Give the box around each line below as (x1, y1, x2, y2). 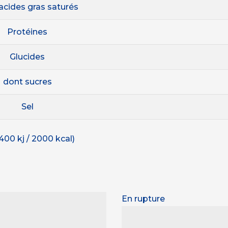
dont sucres (3, 76, 52, 87)
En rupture (122, 193, 165, 204)
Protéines (7, 26, 47, 37)
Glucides (10, 51, 45, 62)
